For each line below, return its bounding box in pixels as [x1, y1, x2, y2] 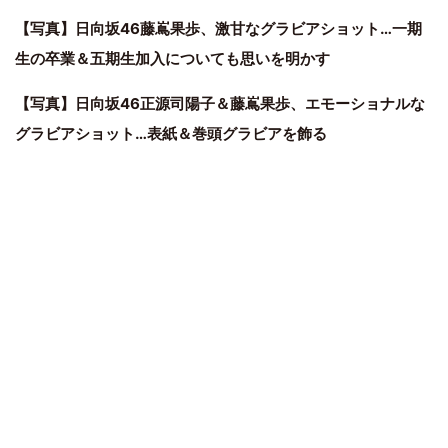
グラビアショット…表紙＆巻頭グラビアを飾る [15, 123, 327, 143]
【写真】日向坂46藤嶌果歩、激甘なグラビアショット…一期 [15, 18, 422, 38]
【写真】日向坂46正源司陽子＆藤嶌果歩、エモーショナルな [15, 93, 425, 113]
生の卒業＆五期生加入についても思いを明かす [15, 48, 330, 68]
